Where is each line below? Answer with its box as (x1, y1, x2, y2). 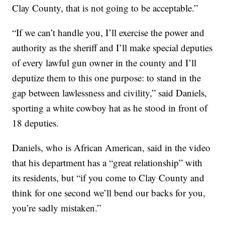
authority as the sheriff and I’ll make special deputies (12, 41, 213, 54)
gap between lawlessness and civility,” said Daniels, (12, 86, 207, 99)
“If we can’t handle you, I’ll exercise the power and (12, 26, 205, 39)
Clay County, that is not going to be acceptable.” (12, 1, 198, 14)
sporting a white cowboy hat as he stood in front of (12, 101, 208, 114)
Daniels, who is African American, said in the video (12, 141, 211, 154)
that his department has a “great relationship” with (12, 156, 203, 169)
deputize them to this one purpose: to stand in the (12, 71, 201, 84)
